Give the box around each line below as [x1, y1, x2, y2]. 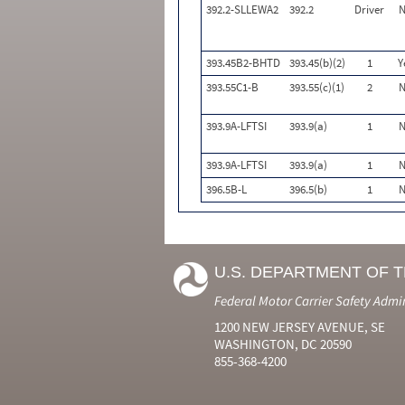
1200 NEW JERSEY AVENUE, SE [214, 318, 385, 335]
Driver [354, 2, 384, 17]
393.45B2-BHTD [206, 55, 280, 71]
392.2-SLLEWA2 [206, 2, 278, 17]
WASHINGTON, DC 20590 [214, 335, 352, 353]
